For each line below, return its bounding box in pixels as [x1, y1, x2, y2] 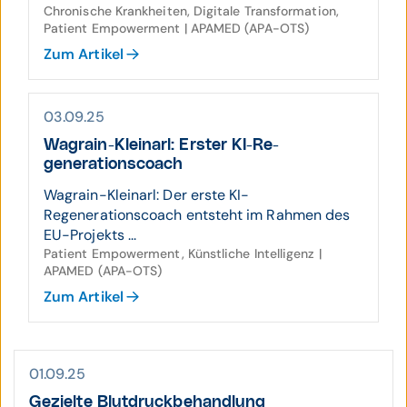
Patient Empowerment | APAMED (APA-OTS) [44, 20, 310, 36]
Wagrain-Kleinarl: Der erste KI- [44, 185, 250, 204]
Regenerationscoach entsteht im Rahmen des [44, 205, 351, 224]
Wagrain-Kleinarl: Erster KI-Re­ [44, 137, 280, 154]
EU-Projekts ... [44, 225, 137, 244]
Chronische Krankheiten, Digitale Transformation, [44, 3, 339, 19]
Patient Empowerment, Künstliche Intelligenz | [44, 245, 322, 262]
